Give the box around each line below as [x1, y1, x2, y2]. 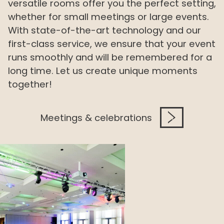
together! [8, 77, 52, 90]
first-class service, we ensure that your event [8, 37, 215, 50]
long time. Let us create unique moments [8, 64, 197, 77]
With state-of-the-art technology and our [8, 23, 201, 36]
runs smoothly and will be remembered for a [8, 50, 212, 63]
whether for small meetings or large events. [8, 10, 209, 23]
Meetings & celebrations [40, 111, 152, 124]
